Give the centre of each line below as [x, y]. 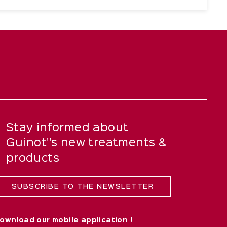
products [32, 159]
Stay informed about [67, 128]
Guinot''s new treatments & [86, 144]
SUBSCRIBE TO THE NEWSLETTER [82, 187]
